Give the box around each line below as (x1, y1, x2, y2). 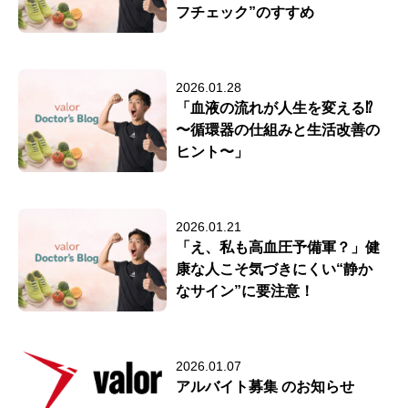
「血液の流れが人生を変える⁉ (176, 99, 373, 116)
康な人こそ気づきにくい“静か (176, 260, 373, 277)
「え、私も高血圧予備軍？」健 (176, 239, 381, 255)
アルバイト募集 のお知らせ (176, 378, 355, 394)
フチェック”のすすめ (176, 4, 315, 20)
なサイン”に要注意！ (176, 282, 315, 299)
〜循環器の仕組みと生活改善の (176, 121, 381, 138)
